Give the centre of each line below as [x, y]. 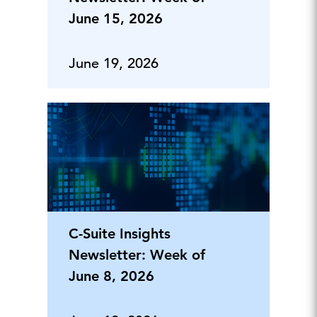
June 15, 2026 [115, 18]
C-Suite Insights [119, 234]
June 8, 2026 [111, 276]
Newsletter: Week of [137, 255]
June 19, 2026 [113, 63]
